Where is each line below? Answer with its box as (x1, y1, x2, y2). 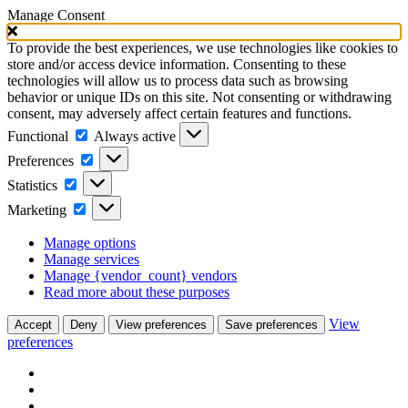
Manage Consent (7, 7, 105, 23)
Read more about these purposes (44, 284, 229, 300)
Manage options (44, 235, 136, 250)
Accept (15, 318, 52, 331)
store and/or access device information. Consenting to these (7, 56, 346, 72)
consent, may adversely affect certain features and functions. (7, 106, 352, 121)
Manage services (44, 251, 139, 267)
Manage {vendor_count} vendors (44, 268, 237, 283)
